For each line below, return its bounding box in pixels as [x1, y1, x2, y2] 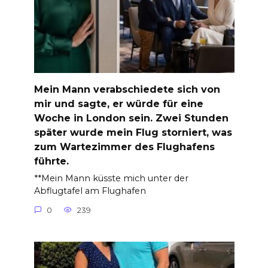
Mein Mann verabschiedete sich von [33, 83, 220, 95]
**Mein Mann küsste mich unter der [33, 173, 188, 184]
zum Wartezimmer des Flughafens [33, 141, 215, 153]
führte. [33, 155, 69, 167]
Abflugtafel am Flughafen [33, 185, 146, 197]
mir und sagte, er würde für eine [33, 98, 203, 109]
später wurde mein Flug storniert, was [33, 126, 232, 138]
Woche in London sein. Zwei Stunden [33, 112, 229, 124]
